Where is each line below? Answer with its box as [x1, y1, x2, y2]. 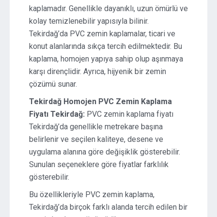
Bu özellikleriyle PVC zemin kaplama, [29, 190, 155, 199]
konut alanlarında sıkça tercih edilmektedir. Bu [29, 42, 182, 51]
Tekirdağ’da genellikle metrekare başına [29, 122, 163, 131]
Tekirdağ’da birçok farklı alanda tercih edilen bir [29, 202, 187, 212]
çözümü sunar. [29, 79, 77, 89]
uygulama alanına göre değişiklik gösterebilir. [29, 147, 180, 156]
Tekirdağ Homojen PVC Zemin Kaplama [29, 97, 172, 106]
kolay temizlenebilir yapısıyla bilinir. [29, 16, 149, 26]
